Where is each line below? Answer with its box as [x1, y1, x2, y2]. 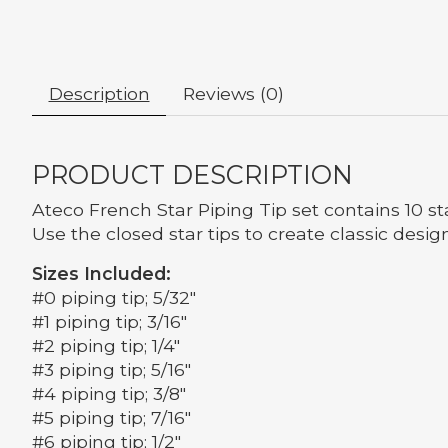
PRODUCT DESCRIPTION [32, 158, 353, 190]
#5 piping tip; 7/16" [32, 407, 191, 429]
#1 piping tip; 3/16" [32, 311, 187, 333]
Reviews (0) [182, 82, 284, 104]
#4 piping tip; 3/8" [32, 383, 186, 405]
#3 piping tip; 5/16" [32, 359, 191, 381]
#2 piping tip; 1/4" [32, 335, 180, 357]
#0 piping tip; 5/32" [32, 287, 196, 309]
